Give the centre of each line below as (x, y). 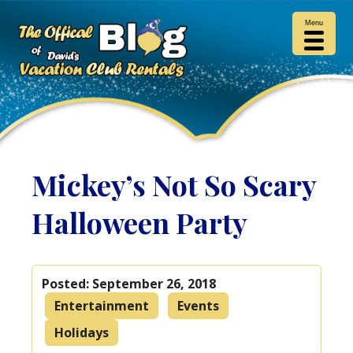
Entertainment (102, 305)
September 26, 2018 (154, 283)
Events (199, 305)
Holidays (82, 332)
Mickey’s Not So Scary (174, 184)
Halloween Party (140, 222)
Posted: (67, 283)
